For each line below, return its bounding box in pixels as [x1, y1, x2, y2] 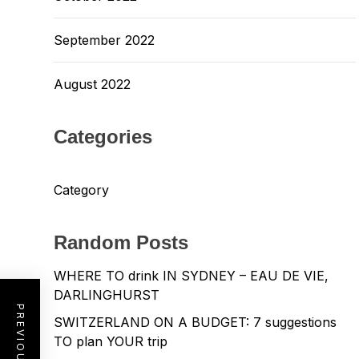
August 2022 [54, 76, 131, 92]
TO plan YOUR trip [54, 333, 167, 349]
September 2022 [54, 32, 155, 48]
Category [54, 182, 109, 198]
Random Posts [54, 232, 188, 253]
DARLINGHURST [54, 287, 159, 303]
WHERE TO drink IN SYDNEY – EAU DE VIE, [54, 268, 329, 284]
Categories [54, 126, 152, 147]
